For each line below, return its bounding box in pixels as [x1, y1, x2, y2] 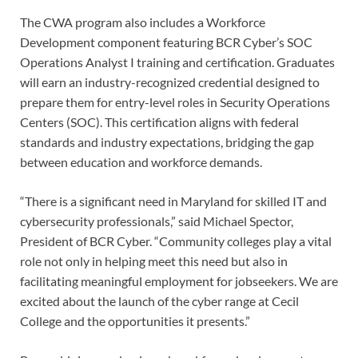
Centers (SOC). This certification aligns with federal [20, 113, 299, 129]
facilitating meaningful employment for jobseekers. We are [20, 272, 338, 288]
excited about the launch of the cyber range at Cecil [20, 292, 299, 308]
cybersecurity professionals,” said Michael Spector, [20, 213, 293, 229]
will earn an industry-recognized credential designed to [20, 74, 320, 89]
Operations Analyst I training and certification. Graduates [20, 54, 335, 70]
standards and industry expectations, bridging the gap [20, 133, 314, 149]
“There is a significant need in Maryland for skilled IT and [20, 193, 327, 209]
